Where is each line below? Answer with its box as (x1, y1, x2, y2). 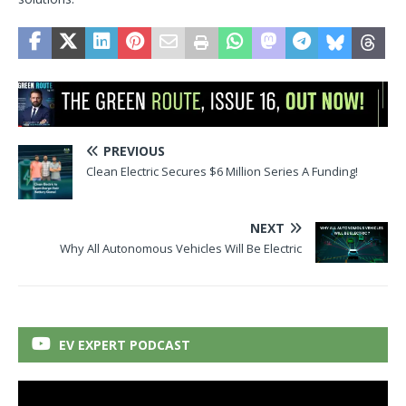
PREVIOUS (103, 142, 165, 160)
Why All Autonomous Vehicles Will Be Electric (60, 240, 302, 257)
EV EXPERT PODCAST (59, 336, 190, 354)
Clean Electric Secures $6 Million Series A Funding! (86, 163, 361, 180)
